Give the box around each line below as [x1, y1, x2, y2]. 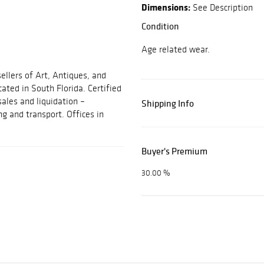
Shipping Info [141, 97, 194, 110]
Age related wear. [141, 44, 210, 55]
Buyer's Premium [141, 145, 207, 157]
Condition [141, 20, 179, 32]
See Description [190, 2, 253, 14]
